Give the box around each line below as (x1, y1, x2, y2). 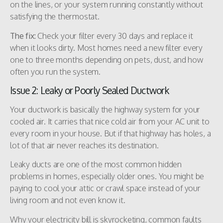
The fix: (10, 30, 38, 41)
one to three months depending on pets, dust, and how (10, 54, 203, 65)
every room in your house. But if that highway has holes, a (10, 128, 211, 139)
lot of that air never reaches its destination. (10, 140, 159, 151)
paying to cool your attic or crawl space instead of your (10, 183, 201, 194)
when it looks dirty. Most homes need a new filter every (10, 42, 203, 53)
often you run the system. (10, 66, 101, 77)
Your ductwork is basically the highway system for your (10, 105, 201, 115)
